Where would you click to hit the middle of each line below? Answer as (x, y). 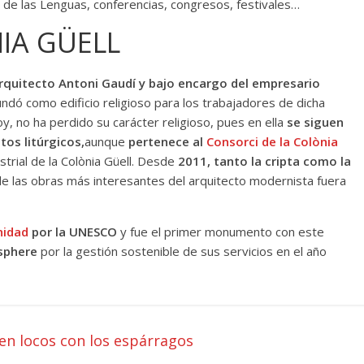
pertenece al (167, 141)
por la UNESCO (73, 231)
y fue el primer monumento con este (221, 231)
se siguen (315, 121)
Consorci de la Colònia (272, 141)
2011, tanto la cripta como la (264, 160)
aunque (106, 141)
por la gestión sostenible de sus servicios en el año (184, 251)
